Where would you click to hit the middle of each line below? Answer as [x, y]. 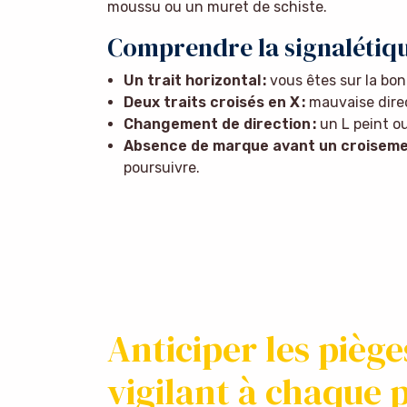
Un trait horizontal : [194, 80]
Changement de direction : [219, 124]
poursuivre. [161, 167]
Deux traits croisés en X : [214, 102]
